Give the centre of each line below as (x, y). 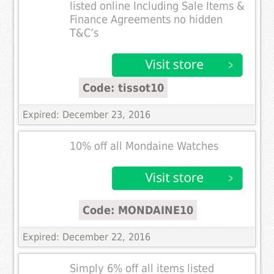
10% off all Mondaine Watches (144, 146)
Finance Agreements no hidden (146, 20)
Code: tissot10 (124, 88)
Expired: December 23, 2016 (87, 115)
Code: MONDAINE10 (138, 210)
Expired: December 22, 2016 (87, 237)
